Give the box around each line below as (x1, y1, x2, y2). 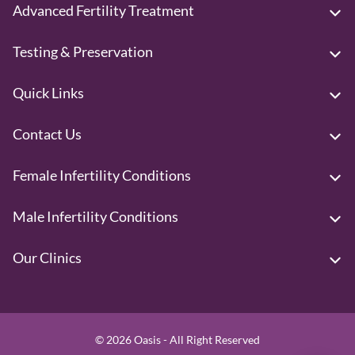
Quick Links (13, 84, 84, 102)
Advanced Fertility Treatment (13, 2, 194, 20)
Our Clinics (13, 249, 82, 267)
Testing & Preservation (13, 43, 153, 61)
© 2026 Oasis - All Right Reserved (95, 333, 260, 347)
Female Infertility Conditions (13, 166, 191, 185)
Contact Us (13, 125, 82, 143)
